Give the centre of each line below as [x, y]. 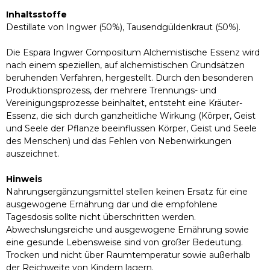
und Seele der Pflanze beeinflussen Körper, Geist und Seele [131, 129]
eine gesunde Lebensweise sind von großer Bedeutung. [124, 243]
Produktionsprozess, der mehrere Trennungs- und [111, 91]
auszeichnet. [33, 154]
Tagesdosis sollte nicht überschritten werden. [101, 217]
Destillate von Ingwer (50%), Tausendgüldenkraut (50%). [123, 27]
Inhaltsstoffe [36, 15]
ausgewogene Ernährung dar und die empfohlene [112, 205]
